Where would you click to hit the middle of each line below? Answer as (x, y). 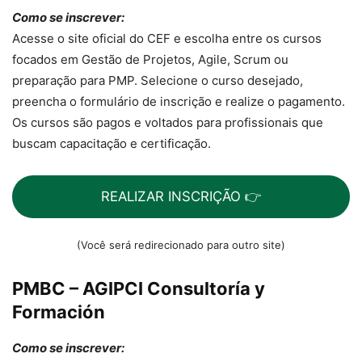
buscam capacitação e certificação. (112, 144)
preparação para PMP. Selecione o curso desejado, (158, 81)
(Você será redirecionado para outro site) (181, 244)
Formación (59, 311)
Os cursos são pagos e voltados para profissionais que (168, 123)
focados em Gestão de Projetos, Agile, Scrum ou (150, 60)
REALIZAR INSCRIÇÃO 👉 (181, 197)
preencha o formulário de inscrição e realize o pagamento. (179, 102)
